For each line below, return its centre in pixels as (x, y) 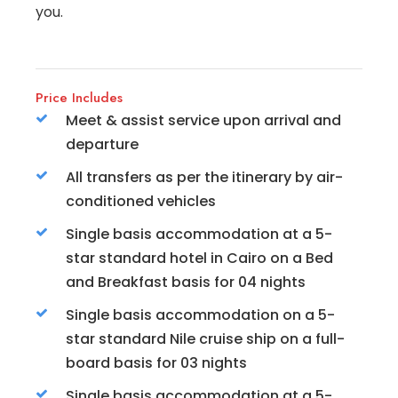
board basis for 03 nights (156, 362)
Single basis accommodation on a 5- (200, 314)
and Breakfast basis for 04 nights (186, 282)
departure (102, 144)
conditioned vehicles (141, 201)
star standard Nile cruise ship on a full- (205, 338)
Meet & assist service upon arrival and (203, 120)
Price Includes (79, 97)
